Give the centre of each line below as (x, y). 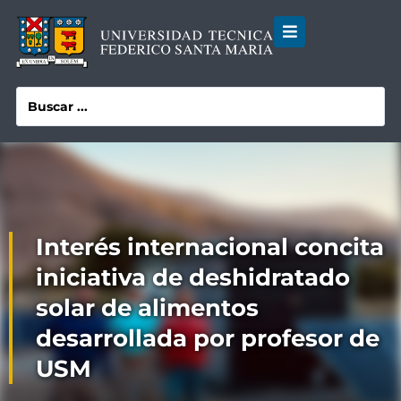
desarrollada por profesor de (208, 339)
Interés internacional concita (210, 247)
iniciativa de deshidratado (193, 278)
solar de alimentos (147, 308)
